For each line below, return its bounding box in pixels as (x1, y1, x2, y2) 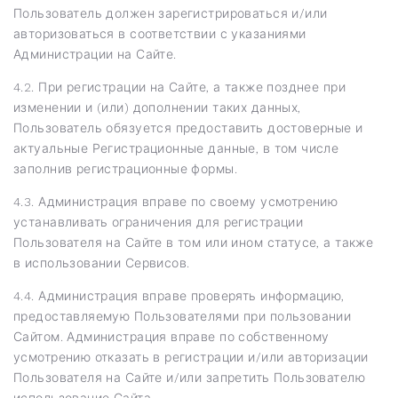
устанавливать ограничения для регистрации (13, 214, 304, 229)
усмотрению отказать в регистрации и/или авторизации (13, 349, 369, 364)
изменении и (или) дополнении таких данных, (13, 99, 301, 115)
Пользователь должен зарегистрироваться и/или (13, 5, 328, 20)
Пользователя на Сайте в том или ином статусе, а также (13, 235, 374, 250)
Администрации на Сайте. (13, 46, 177, 61)
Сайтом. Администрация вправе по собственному (13, 329, 330, 344)
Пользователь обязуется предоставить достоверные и (13, 120, 363, 135)
